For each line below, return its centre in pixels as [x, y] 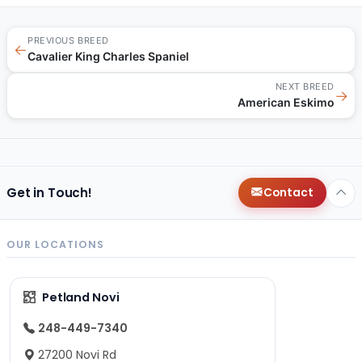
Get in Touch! [50, 192]
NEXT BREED [305, 87]
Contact [288, 192]
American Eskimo [286, 103]
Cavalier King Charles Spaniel [108, 57]
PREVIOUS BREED [68, 41]
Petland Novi [80, 297]
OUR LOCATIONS [55, 244]
